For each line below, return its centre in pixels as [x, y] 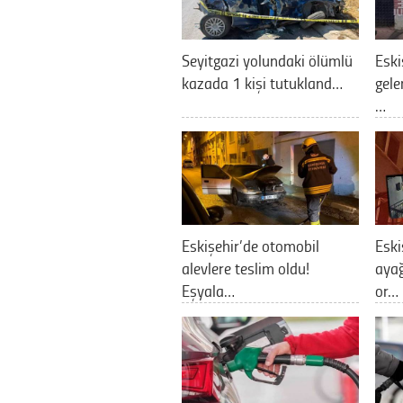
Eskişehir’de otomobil [251, 245]
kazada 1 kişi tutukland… [262, 82]
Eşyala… [208, 290]
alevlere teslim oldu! [246, 267]
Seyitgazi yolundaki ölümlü [267, 59]
